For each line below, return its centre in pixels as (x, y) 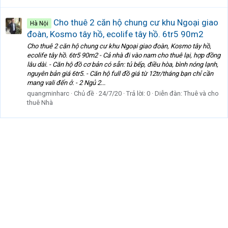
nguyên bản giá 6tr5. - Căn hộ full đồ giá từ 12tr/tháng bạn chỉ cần (120, 74)
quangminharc (48, 94)
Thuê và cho (201, 94)
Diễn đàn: (169, 94)
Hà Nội (39, 23)
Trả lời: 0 (138, 94)
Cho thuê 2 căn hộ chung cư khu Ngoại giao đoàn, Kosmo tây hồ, (119, 46)
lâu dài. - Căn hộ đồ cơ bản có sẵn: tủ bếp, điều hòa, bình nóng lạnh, (123, 65)
